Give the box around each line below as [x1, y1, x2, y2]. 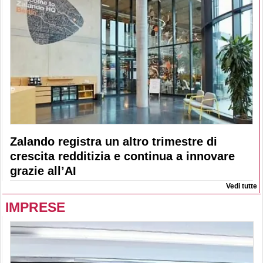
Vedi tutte [226, 182, 257, 191]
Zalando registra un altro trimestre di [10, 135, 217, 149]
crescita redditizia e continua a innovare [10, 150, 235, 163]
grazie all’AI [10, 164, 76, 178]
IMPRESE [5, 200, 65, 215]
